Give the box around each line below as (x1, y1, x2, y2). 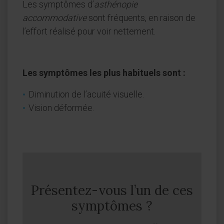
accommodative (22, 12, 86, 23)
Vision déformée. (28, 102, 94, 113)
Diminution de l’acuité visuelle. (28, 89, 144, 100)
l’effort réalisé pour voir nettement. (22, 26, 155, 37)
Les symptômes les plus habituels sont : (22, 67, 185, 78)
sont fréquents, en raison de (86, 12, 195, 23)
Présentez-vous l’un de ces (31, 182, 193, 199)
